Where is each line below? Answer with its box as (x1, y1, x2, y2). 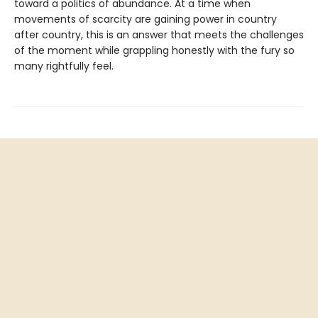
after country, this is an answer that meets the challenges (14, 28, 304, 43)
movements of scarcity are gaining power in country (14, 12, 277, 27)
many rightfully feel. (14, 59, 114, 74)
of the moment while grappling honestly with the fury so (14, 43, 295, 58)
